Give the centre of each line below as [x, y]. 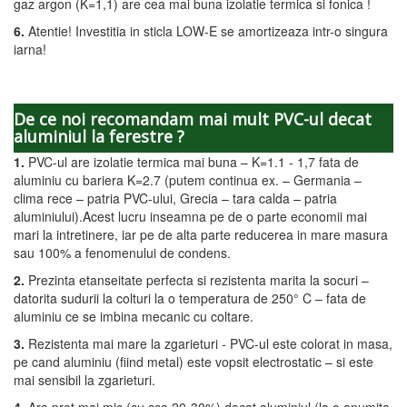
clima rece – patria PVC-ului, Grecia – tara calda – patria [175, 198]
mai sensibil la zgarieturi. [84, 380]
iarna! [30, 49]
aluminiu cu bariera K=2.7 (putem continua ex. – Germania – [188, 180]
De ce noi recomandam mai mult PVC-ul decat [193, 119]
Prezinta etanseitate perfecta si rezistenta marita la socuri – [197, 280]
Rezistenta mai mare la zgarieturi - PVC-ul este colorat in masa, [208, 343]
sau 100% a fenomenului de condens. [122, 253]
